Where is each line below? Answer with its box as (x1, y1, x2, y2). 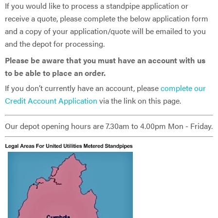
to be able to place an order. (5, 67, 106, 78)
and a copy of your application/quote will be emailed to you (5, 25, 206, 36)
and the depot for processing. (5, 37, 105, 49)
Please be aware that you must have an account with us (5, 54, 205, 66)
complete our (161, 82, 206, 93)
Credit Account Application (5, 94, 97, 106)
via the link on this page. (97, 94, 181, 106)
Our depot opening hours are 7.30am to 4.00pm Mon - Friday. (5, 120, 213, 131)
